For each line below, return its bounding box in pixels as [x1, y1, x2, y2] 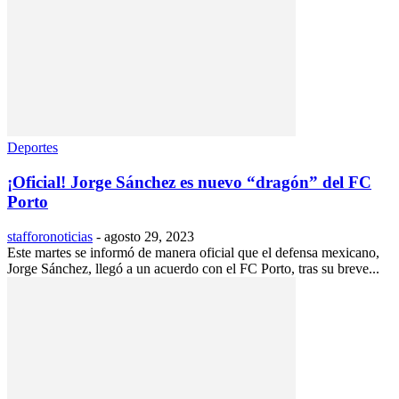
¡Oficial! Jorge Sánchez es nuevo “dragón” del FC [7, 173, 371, 192]
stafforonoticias [7, 228, 93, 244]
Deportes [7, 140, 58, 156]
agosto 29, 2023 [104, 228, 194, 244]
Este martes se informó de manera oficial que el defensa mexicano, [7, 244, 379, 260]
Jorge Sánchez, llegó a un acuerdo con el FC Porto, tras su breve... [7, 260, 379, 276]
